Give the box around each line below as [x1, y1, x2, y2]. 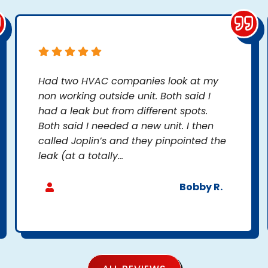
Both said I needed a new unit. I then [38, 119, 214, 133]
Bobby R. [179, 180, 223, 194]
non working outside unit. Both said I [38, 89, 211, 103]
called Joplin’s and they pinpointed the [38, 134, 226, 148]
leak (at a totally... [38, 149, 123, 163]
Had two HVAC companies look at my [38, 74, 218, 89]
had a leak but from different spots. [38, 104, 208, 118]
